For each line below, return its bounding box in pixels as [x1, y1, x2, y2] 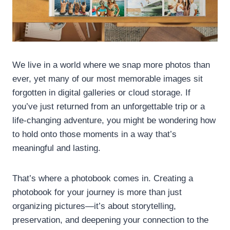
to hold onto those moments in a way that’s [12, 129, 177, 139]
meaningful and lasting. [12, 143, 101, 153]
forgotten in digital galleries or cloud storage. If [12, 87, 190, 98]
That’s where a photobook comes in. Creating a [12, 173, 193, 183]
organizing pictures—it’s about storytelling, [12, 201, 176, 211]
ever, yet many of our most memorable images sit [12, 73, 203, 84]
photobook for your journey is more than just [12, 187, 182, 197]
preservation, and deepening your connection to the [12, 215, 208, 225]
